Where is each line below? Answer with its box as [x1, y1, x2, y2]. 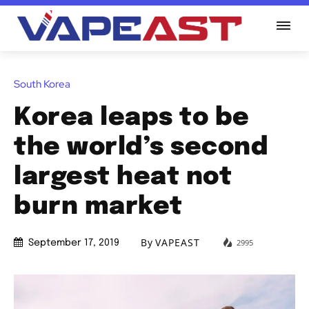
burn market [14, 194, 183, 219]
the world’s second [14, 134, 268, 160]
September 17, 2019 [28, 238, 119, 248]
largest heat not [14, 164, 232, 190]
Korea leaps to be [14, 105, 250, 130]
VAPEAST [155, 236, 200, 250]
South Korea [14, 77, 70, 91]
